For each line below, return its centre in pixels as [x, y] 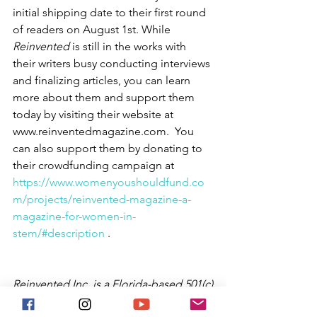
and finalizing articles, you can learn [103, 81]
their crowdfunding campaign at [96, 166]
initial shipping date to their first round [111, 13]
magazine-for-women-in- [74, 217]
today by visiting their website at [94, 115]
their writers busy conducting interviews [113, 64]
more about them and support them [105, 98]
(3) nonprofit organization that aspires [108, 301]
